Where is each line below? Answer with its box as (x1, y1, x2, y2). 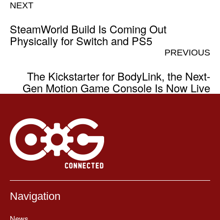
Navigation (10, 190, 60, 203)
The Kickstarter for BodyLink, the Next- (27, 68, 210, 84)
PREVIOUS (165, 48, 210, 58)
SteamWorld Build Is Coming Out (10, 21, 166, 37)
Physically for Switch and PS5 (10, 33, 152, 49)
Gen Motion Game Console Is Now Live (23, 80, 210, 96)
